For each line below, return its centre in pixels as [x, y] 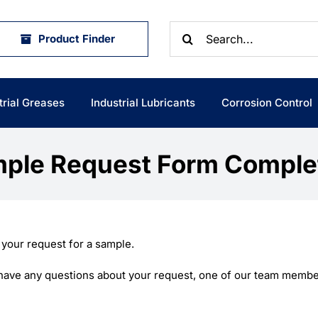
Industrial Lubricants [143, 103]
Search [187, 29]
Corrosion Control [267, 103]
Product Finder [77, 39]
